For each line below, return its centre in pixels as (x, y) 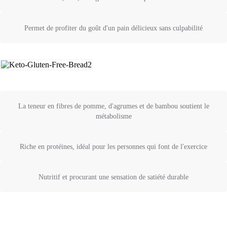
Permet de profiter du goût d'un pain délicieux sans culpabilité (113, 28)
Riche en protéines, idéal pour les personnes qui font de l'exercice (113, 147)
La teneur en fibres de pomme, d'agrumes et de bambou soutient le (113, 106)
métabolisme (113, 116)
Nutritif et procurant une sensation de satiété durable (113, 177)
